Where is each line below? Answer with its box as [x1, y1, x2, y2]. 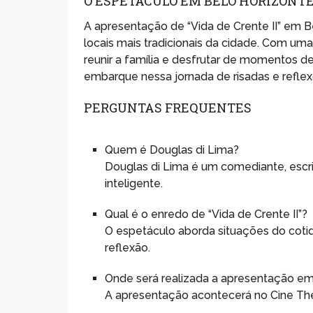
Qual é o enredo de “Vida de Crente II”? [105, 207, 308, 221]
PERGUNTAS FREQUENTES [84, 99, 252, 116]
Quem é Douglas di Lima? [105, 143, 240, 156]
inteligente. [105, 176, 163, 190]
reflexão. [105, 240, 151, 254]
